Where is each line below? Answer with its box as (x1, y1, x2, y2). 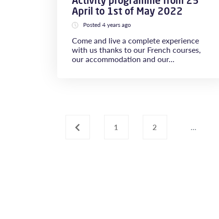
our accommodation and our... (72, 53, 175, 65)
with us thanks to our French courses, (72, 44, 201, 55)
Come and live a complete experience (72, 35, 199, 46)
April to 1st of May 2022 (72, 4, 183, 18)
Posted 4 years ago (83, 21, 131, 29)
